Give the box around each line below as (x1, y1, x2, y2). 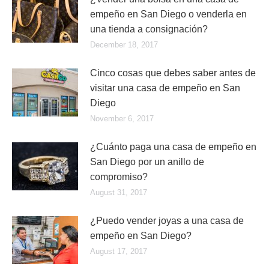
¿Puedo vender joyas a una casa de (90, 216, 244, 226)
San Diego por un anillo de (90, 157, 204, 167)
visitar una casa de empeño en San (90, 83, 240, 93)
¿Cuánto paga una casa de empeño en (90, 142, 256, 152)
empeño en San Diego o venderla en (90, 9, 247, 19)
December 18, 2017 (90, 40, 158, 49)
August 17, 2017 (90, 247, 147, 256)
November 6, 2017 (90, 114, 154, 123)
